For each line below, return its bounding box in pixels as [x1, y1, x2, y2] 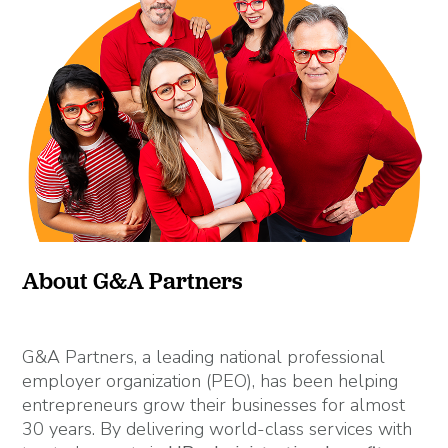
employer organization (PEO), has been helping [22, 368, 399, 393]
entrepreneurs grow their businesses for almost [22, 392, 406, 417]
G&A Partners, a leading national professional [22, 344, 386, 369]
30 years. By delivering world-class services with [22, 416, 413, 441]
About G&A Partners [22, 265, 243, 296]
